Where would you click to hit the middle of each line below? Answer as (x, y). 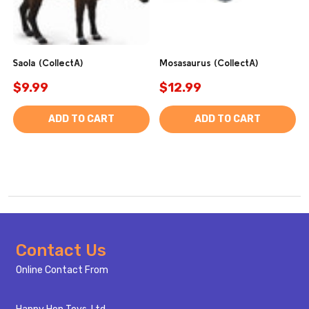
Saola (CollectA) (48, 63)
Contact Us (61, 251)
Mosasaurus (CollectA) (209, 63)
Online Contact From (62, 270)
